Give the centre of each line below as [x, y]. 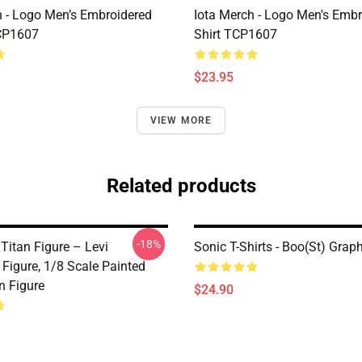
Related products [181, 186]
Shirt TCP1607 [236, 34]
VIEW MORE [181, 120]
